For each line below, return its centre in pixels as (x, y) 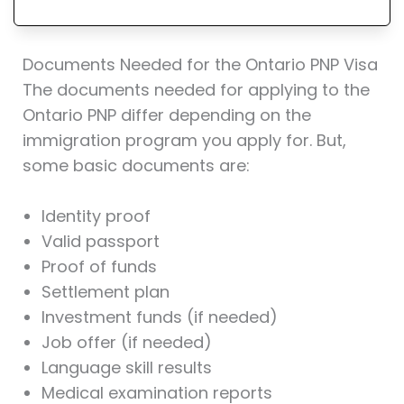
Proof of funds (99, 267)
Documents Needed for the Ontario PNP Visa (200, 64)
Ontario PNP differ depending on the (166, 115)
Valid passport (100, 242)
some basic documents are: (136, 165)
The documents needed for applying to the (196, 89)
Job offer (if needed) (126, 343)
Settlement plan (105, 292)
